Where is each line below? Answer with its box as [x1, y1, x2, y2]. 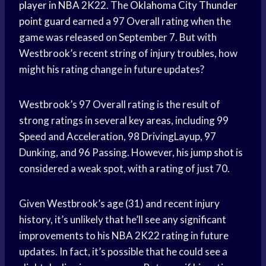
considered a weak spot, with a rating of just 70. [19, 162, 230, 175]
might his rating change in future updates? [19, 63, 204, 76]
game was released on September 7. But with [19, 31, 217, 44]
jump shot [191, 146, 234, 159]
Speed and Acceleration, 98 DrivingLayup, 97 [19, 130, 216, 143]
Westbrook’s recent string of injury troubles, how [19, 47, 237, 60]
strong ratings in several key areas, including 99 [19, 114, 229, 127]
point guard [19, 15, 71, 28]
